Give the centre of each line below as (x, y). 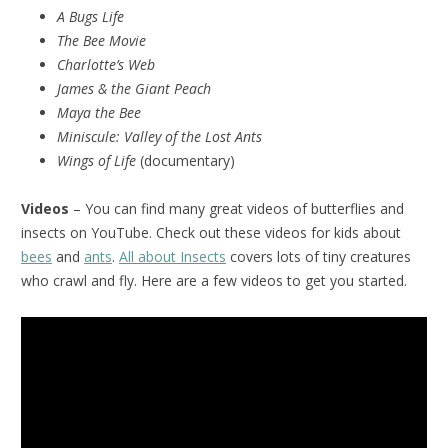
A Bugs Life (90, 16)
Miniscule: (90, 136)
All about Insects (172, 256)
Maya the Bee (99, 112)
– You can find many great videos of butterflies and (236, 208)
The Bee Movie (101, 40)
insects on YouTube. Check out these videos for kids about (211, 232)
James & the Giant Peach (134, 88)
